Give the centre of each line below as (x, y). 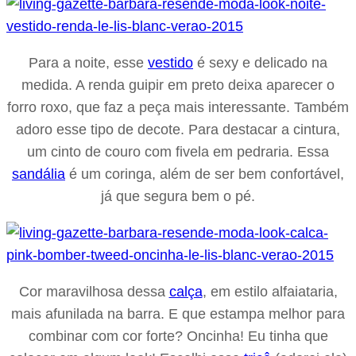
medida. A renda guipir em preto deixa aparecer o (178, 85)
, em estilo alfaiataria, (270, 291)
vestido (170, 62)
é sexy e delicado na (260, 62)
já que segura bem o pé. (178, 196)
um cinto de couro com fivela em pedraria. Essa (178, 151)
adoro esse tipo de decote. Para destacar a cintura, (178, 129)
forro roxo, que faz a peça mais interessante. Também (178, 107)
